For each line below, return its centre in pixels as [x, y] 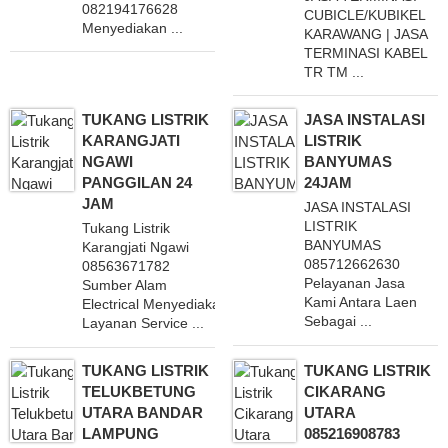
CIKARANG [345, 392]
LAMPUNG [120, 434]
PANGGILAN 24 [136, 182]
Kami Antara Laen [361, 302]
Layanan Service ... [142, 323]
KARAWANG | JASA [366, 33]
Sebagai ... [338, 321]
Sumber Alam [124, 285]
